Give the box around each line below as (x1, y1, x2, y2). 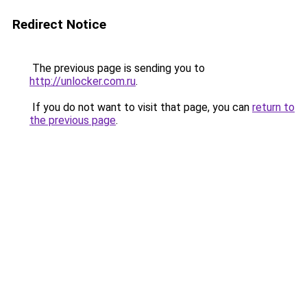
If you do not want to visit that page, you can (29, 101, 252, 114)
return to (252, 101, 295, 114)
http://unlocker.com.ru (29, 75, 136, 88)
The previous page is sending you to (29, 62, 205, 75)
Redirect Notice (12, 16, 106, 32)
